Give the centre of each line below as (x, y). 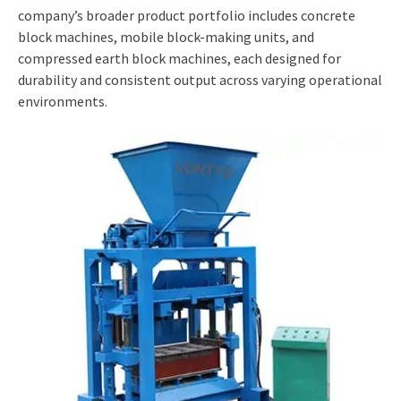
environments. (63, 102)
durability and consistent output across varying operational (200, 80)
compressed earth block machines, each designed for (179, 59)
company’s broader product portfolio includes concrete (187, 16)
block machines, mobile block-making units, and (166, 37)
